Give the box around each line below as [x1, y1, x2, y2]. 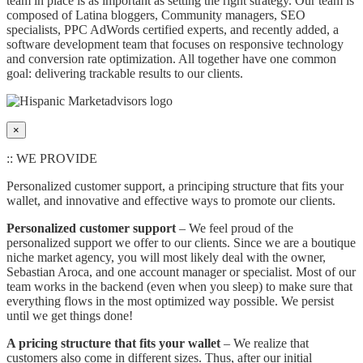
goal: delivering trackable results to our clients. [6, 66, 243, 81]
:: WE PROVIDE [6, 152, 97, 166]
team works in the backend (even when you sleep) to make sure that [6, 280, 352, 294]
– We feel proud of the [176, 221, 293, 236]
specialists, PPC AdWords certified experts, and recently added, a [6, 23, 339, 37]
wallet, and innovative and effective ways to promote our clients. [6, 194, 335, 208]
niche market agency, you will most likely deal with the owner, [6, 250, 326, 265]
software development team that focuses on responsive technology [6, 37, 344, 52]
